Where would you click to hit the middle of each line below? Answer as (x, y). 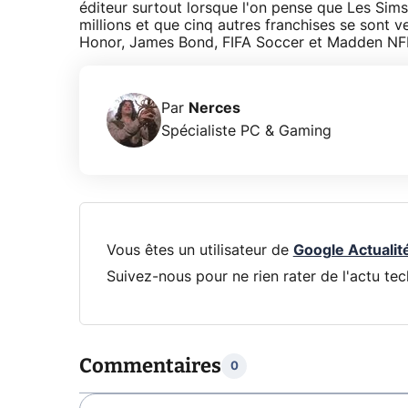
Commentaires (150, 366)
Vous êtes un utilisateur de (199, 250)
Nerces (214, 108)
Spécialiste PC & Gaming (246, 131)
